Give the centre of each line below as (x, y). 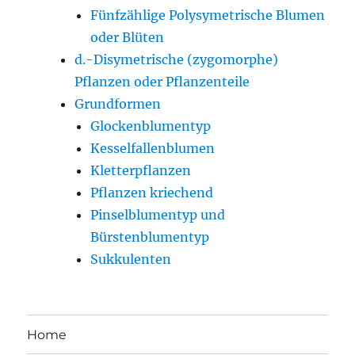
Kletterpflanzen (141, 171)
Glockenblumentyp (151, 126)
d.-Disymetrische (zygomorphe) (177, 60)
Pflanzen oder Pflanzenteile (162, 82)
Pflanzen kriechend (152, 193)
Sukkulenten (131, 260)
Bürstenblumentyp (150, 237)
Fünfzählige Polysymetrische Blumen (208, 15)
